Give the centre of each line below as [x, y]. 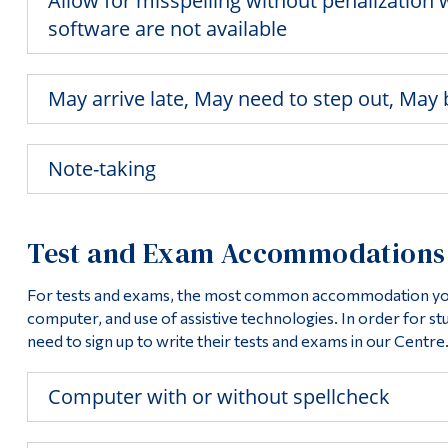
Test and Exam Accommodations [236, 252]
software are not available [168, 28]
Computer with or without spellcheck [219, 396]
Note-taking [102, 168]
